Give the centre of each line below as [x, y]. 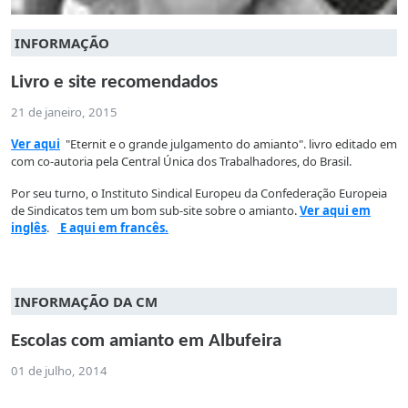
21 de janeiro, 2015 [64, 112]
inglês [29, 227]
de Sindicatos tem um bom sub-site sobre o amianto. [155, 210]
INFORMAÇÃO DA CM [86, 301]
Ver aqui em [335, 210]
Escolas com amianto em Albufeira [146, 341]
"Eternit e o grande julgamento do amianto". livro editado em [229, 143]
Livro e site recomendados [114, 82]
